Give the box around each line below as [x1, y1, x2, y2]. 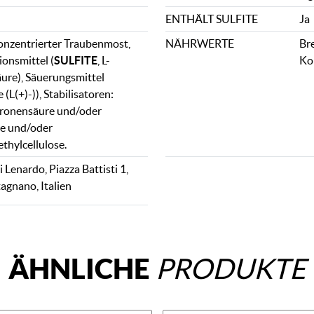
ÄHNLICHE [8, 252, 156, 285]
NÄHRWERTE [165, 37, 235, 50]
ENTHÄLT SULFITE [165, 13, 259, 25]
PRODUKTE [156, 253, 306, 285]
